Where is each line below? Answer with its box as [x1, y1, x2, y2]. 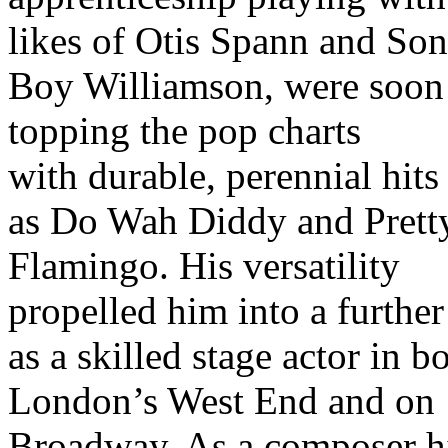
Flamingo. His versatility [8, 243, 400, 287]
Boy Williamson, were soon [8, 63, 444, 107]
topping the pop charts [8, 108, 361, 152]
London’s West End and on [8, 378, 435, 422]
